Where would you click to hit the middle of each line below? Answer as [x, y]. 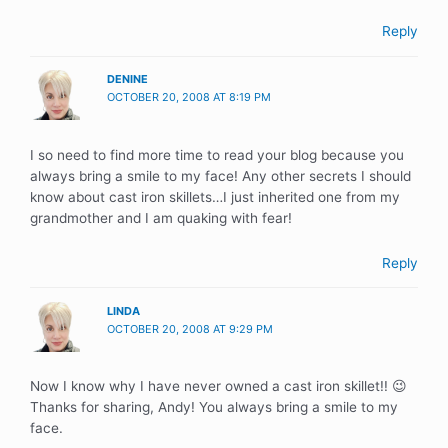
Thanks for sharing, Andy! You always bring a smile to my [214, 407]
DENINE [128, 79]
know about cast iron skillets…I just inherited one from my [215, 196]
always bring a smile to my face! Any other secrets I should [220, 175]
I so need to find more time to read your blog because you [217, 154]
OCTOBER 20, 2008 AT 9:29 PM [190, 328]
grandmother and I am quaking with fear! [161, 217]
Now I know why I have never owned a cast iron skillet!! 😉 [218, 386]
